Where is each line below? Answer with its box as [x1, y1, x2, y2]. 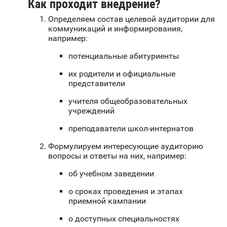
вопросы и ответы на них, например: [48, 151, 186, 161]
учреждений [68, 106, 115, 116]
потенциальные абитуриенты [68, 51, 179, 61]
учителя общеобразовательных [68, 96, 187, 106]
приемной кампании [68, 196, 146, 206]
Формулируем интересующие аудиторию [48, 141, 203, 152]
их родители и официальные [68, 69, 175, 79]
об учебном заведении [68, 169, 154, 179]
